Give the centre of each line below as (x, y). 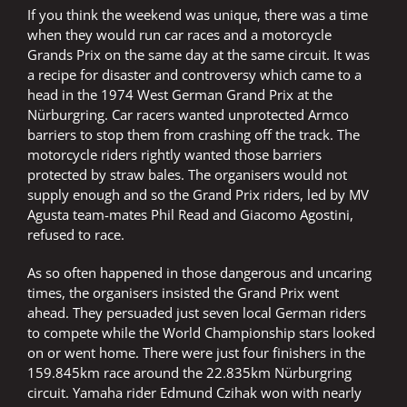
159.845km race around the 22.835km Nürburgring (189, 373)
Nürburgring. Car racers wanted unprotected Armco (188, 115)
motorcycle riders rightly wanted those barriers (174, 155)
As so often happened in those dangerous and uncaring (199, 273)
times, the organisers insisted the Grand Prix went (183, 293)
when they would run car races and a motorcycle (179, 35)
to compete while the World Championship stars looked (201, 333)
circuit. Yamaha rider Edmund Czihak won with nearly (194, 393)
